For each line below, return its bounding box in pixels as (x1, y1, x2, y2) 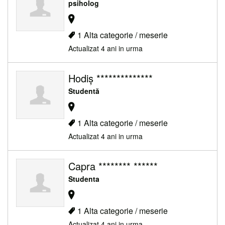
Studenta (68, 174, 99, 184)
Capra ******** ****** (68, 159, 158, 174)
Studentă (68, 85, 99, 96)
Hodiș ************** (68, 70, 153, 85)
